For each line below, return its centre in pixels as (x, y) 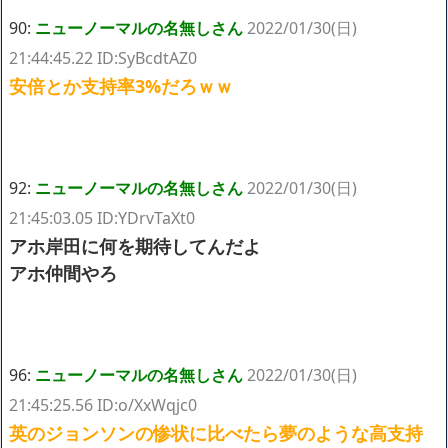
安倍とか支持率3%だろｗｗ (121, 85)
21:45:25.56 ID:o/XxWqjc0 (103, 404)
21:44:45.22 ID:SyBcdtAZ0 (103, 57)
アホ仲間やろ (63, 272)
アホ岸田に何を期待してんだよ (135, 245)
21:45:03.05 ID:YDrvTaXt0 (102, 217)
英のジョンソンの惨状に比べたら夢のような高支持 (216, 432)
